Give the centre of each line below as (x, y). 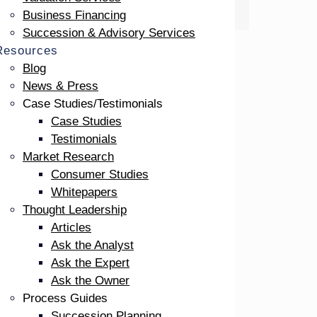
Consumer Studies (100, 174)
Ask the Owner (90, 281)
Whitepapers (84, 192)
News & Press (60, 86)
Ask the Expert (90, 263)
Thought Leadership (75, 210)
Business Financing (74, 15)
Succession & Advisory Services (109, 33)
